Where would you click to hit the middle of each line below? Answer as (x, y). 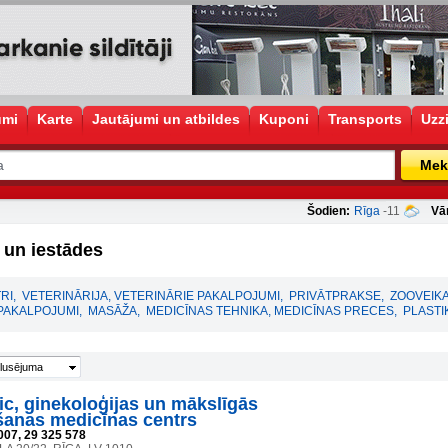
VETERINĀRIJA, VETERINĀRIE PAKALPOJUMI (151, 296)
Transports (365, 119)
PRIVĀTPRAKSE (335, 296)
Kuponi (284, 119)
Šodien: (328, 211)
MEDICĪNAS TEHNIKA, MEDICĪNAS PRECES (270, 311)
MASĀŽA (112, 311)
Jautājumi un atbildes (166, 119)
